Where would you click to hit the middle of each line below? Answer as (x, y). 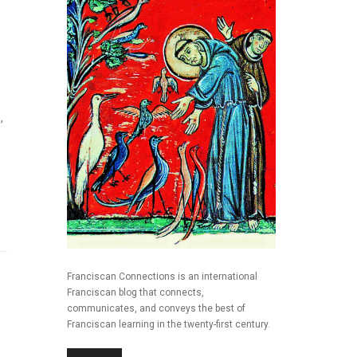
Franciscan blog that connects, (135, 293)
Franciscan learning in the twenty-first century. (168, 325)
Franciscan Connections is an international (162, 277)
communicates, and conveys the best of (156, 309)
